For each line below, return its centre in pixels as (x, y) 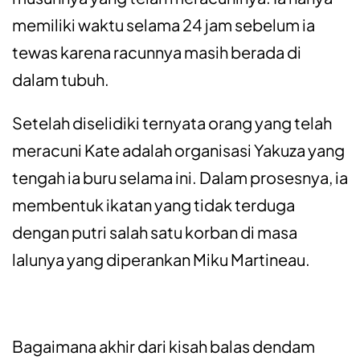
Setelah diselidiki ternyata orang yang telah (172, 123)
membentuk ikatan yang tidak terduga (153, 205)
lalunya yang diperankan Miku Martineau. (161, 260)
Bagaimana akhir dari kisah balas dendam (164, 346)
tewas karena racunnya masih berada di (157, 52)
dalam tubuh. (61, 80)
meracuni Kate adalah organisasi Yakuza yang (178, 150)
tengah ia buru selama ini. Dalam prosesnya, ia (180, 178)
